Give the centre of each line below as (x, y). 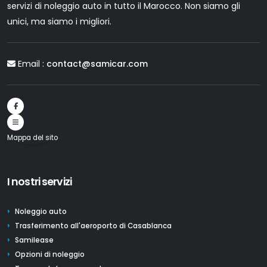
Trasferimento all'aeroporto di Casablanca (93, 226)
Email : (31, 64)
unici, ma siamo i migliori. (59, 22)
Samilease (34, 240)
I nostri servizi (39, 182)
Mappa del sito (32, 138)
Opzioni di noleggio (50, 255)
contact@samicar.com (97, 64)
